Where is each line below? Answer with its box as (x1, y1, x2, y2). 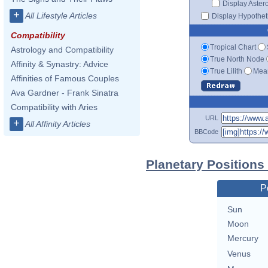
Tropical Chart (210, 42, 256, 51)
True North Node (210, 54, 264, 63)
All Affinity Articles (25, 119, 90, 129)
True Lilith (210, 66, 242, 75)
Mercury (227, 233, 258, 243)
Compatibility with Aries (11, 102, 98, 112)
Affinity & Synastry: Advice (11, 59, 108, 69)
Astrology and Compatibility (11, 45, 114, 54)
